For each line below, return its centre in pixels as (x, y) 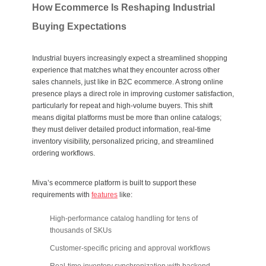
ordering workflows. (64, 153)
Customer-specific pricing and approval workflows (130, 248)
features (104, 195)
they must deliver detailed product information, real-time (121, 130)
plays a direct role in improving (113, 94)
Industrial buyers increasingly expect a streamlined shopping (130, 58)
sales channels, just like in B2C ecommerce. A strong (118, 82)
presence (47, 94)
